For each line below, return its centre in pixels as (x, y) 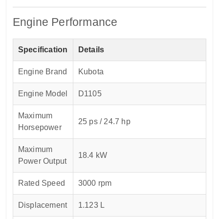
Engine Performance (65, 22)
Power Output (42, 161)
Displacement (43, 205)
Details (91, 50)
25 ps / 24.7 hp (104, 122)
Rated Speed (41, 183)
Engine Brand (43, 72)
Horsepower (40, 128)
